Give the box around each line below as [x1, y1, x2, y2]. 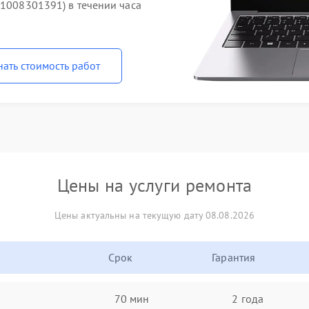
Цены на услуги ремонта [57, 174, 252, 197]
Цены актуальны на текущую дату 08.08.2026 [54, 209, 255, 221]
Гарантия [212, 250, 256, 264]
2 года [232, 291, 263, 306]
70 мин [114, 291, 150, 306]
